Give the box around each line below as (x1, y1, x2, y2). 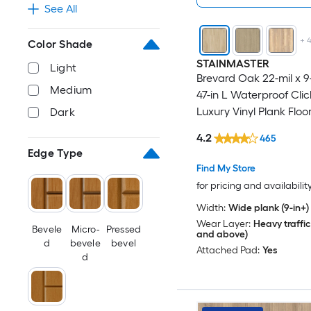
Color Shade (28, 37, 93, 51)
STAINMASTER (196, 57, 269, 71)
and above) (196, 228, 248, 240)
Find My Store (196, 162, 255, 174)
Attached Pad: (196, 244, 260, 256)
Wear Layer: (196, 217, 251, 230)
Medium (50, 83, 92, 96)
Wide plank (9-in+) (228, 201, 309, 214)
